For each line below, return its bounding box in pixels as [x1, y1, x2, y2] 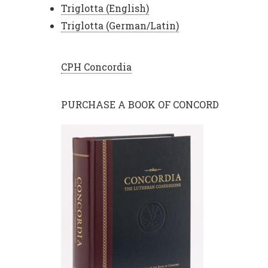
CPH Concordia [61, 60, 132, 74]
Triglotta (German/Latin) [61, 19, 179, 32]
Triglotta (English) [61, 2, 149, 14]
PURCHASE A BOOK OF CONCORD [61, 98, 219, 111]
